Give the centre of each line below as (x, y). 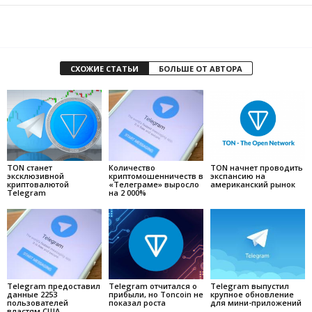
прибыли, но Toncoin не (156, 295)
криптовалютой (38, 184)
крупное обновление (252, 295)
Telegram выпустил (249, 286)
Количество (132, 167)
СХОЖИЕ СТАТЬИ (104, 68)
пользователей (38, 303)
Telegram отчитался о (153, 286)
